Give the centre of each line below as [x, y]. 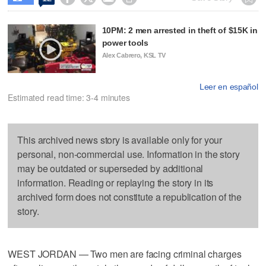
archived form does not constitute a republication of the [129, 197]
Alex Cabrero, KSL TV [134, 55]
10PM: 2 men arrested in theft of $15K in [180, 30]
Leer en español [229, 87]
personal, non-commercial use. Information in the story [129, 154]
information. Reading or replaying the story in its [115, 183]
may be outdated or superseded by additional [110, 169]
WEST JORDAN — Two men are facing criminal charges [125, 254]
